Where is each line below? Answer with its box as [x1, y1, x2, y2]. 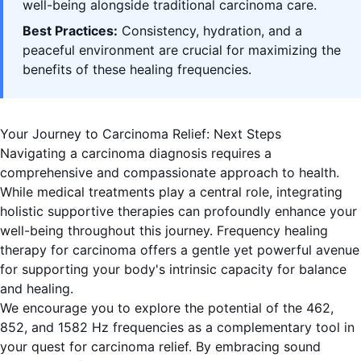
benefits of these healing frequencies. [23, 61, 251, 78]
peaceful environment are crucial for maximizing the [23, 42, 341, 59]
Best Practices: [23, 23, 118, 39]
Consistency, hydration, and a [118, 23, 302, 39]
